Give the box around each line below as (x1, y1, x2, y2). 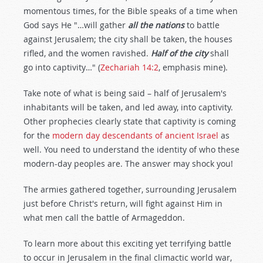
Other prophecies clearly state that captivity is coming (23, 116, 236, 127)
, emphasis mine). (159, 62, 228, 73)
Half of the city (151, 48, 208, 59)
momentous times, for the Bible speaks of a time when (23, 5, 238, 16)
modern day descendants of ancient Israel (52, 130, 218, 141)
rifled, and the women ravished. (23, 48, 151, 59)
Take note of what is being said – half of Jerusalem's (23, 87, 227, 99)
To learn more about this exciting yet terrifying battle (23, 238, 231, 249)
